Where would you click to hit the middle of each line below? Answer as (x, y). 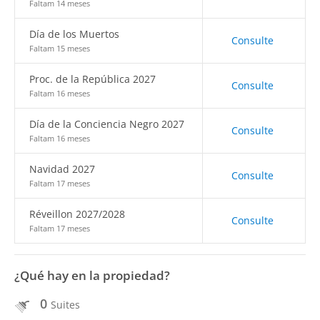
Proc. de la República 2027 (92, 79)
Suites (65, 305)
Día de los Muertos (74, 34)
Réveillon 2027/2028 (77, 214)
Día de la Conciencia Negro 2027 (107, 124)
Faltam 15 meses (60, 48)
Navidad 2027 (62, 169)
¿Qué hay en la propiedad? (92, 275)
